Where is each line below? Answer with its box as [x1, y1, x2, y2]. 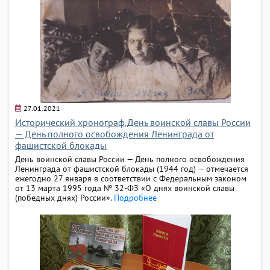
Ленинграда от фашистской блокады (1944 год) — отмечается [15, 163, 248, 174]
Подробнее [114, 192, 157, 203]
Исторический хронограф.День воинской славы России [15, 116, 251, 128]
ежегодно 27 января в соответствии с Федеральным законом [15, 172, 246, 184]
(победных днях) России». [15, 192, 114, 203]
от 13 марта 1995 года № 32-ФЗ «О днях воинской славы [15, 182, 234, 193]
